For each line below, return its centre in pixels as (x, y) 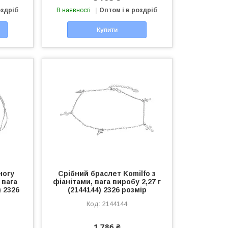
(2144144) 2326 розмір (107, 190)
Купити (107, 30)
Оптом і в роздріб (129, 10)
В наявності (74, 10)
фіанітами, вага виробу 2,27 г (107, 181)
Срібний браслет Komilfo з (107, 173)
